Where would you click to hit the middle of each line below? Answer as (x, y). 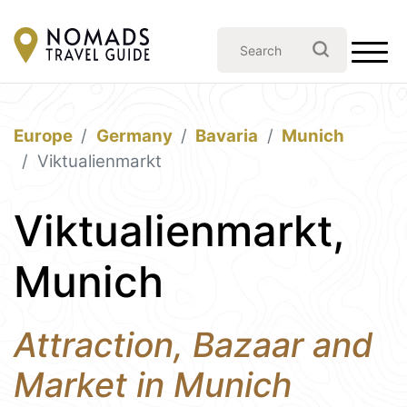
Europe (43, 136)
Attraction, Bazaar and (193, 345)
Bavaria (227, 136)
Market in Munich (153, 385)
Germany (134, 136)
